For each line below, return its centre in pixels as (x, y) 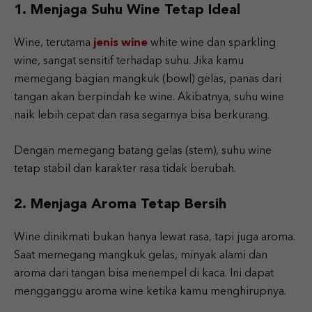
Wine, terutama (54, 43)
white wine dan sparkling (212, 43)
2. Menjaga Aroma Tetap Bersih (120, 205)
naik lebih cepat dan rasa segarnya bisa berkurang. (142, 116)
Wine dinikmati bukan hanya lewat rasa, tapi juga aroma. (155, 237)
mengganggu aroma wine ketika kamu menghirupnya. (150, 292)
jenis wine (120, 43)
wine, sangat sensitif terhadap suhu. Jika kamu (129, 61)
